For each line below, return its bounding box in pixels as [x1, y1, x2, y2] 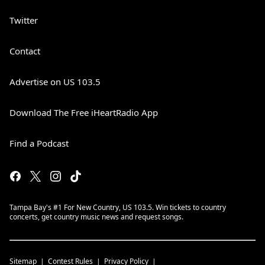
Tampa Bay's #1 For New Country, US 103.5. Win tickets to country [9, 202, 226, 212]
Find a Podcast [9, 137, 69, 149]
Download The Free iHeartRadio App [9, 106, 158, 118]
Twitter [9, 14, 38, 26]
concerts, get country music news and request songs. [9, 212, 183, 222]
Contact [9, 45, 40, 57]
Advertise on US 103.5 [9, 76, 101, 88]
